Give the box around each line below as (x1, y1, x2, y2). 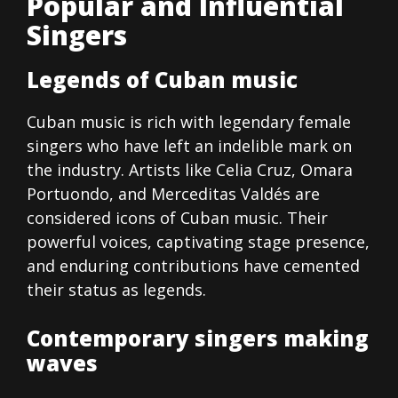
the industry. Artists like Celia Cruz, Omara (27, 159, 353, 181)
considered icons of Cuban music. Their (27, 207, 328, 229)
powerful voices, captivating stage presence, (27, 231, 370, 253)
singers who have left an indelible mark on (27, 135, 352, 157)
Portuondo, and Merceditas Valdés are (27, 183, 320, 205)
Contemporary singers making (27, 323, 369, 354)
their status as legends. (27, 279, 206, 301)
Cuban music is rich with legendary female (27, 111, 351, 133)
